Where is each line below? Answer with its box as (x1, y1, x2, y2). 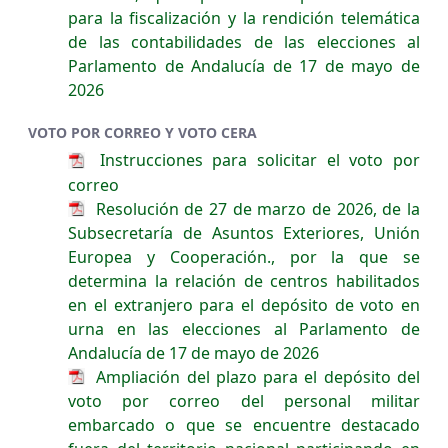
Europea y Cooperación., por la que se (68, 245, 420, 268)
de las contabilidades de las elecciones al (68, 31, 420, 54)
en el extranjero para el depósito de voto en (68, 293, 420, 316)
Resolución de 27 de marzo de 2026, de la (90, 197, 420, 220)
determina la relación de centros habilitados (68, 269, 420, 292)
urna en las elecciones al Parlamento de (68, 317, 420, 340)
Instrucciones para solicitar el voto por (90, 149, 420, 172)
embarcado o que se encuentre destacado (68, 414, 420, 437)
